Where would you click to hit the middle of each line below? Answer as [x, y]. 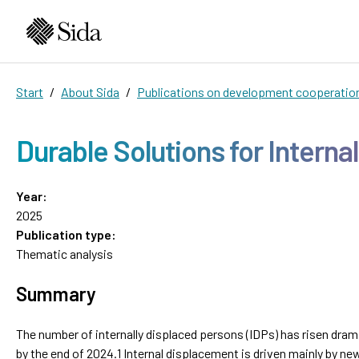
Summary [56, 293]
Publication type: [66, 234]
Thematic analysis [65, 253]
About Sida [90, 91]
